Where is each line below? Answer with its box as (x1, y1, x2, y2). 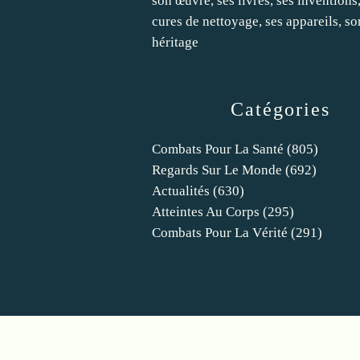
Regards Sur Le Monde (152, 162, 282, 178)
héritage (152, 35, 198, 50)
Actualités (152, 183, 210, 198)
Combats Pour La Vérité (152, 225, 288, 240)
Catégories (231, 99, 330, 120)
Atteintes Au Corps (152, 204, 260, 219)
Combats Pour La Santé (152, 141, 284, 157)
